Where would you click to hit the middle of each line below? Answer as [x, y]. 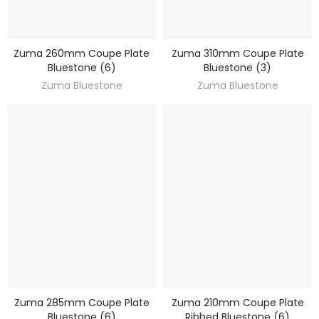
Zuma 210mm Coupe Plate [237, 303]
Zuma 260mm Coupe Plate [82, 54]
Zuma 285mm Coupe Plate [82, 303]
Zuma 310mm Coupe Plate [237, 54]
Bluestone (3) [237, 68]
